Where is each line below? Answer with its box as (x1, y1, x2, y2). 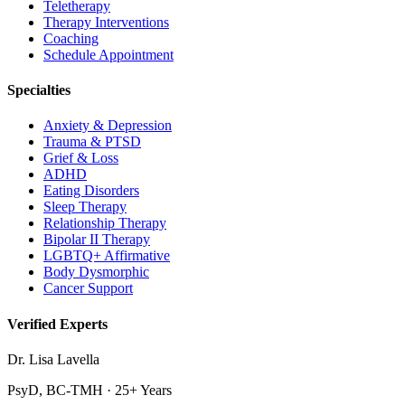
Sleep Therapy (43, 199, 127, 215)
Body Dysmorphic (43, 264, 149, 280)
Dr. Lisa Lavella (7, 351, 99, 367)
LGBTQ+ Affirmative (43, 248, 170, 264)
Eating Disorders (43, 183, 139, 199)
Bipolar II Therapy (43, 231, 150, 248)
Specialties (7, 82, 71, 99)
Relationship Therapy (43, 215, 166, 231)
